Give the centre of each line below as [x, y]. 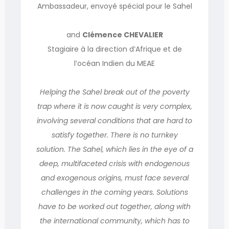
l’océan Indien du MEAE [114, 63]
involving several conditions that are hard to [114, 121]
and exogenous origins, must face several [114, 178]
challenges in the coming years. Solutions [114, 192]
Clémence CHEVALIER [122, 35]
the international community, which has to [114, 221]
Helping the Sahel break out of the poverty [114, 92]
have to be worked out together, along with [114, 207]
